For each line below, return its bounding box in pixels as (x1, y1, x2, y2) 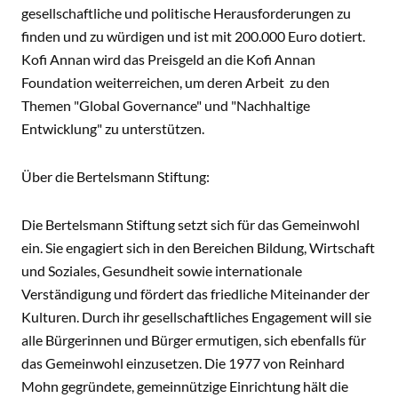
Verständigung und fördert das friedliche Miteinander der (21, 285, 370, 302)
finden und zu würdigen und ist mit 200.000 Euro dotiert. (21, 28, 365, 44)
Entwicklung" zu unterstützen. (21, 120, 204, 137)
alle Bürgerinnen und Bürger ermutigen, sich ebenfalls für (21, 331, 366, 348)
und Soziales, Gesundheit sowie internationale (21, 262, 302, 279)
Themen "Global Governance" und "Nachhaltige (21, 97, 310, 114)
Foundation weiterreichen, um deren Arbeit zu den (21, 74, 330, 91)
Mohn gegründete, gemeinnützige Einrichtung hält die (21, 378, 348, 394)
